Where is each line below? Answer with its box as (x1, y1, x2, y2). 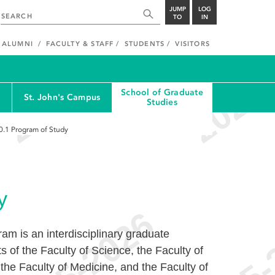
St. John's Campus (23, 92, 101, 103)
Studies (147, 97, 177, 107)
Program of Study (11, 125, 68, 134)
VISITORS (175, 40, 210, 48)
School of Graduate (120, 87, 203, 98)
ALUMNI (1, 40, 33, 48)
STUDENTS (124, 40, 165, 48)
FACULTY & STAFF (46, 40, 114, 48)
